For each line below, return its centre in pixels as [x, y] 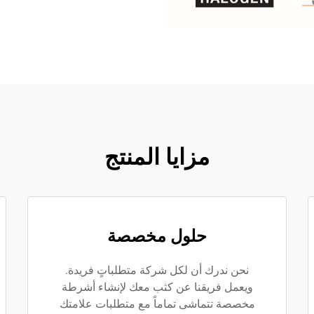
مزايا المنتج [157, 157]
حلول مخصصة [157, 236]
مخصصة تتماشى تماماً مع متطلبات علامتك [157, 304]
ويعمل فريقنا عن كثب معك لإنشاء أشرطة [157, 287]
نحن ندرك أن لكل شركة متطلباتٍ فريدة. [157, 270]
